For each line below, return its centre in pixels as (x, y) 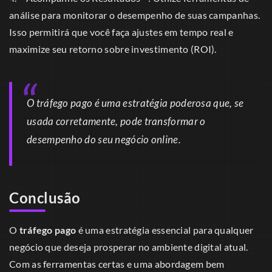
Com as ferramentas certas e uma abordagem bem (117, 263)
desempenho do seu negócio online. (104, 139)
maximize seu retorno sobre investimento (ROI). (113, 49)
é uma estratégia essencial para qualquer (165, 229)
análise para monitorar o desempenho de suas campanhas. (135, 15)
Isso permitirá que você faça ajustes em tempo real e (121, 32)
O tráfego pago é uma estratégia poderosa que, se (135, 103)
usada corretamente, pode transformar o (116, 121)
